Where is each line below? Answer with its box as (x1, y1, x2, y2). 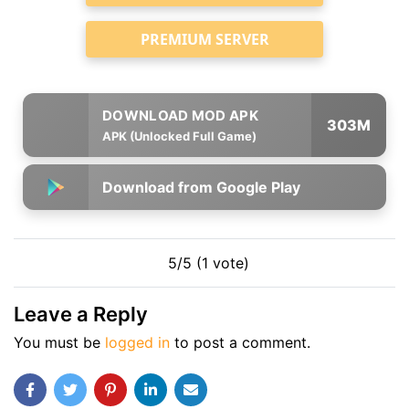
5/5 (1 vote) (167, 254, 249, 272)
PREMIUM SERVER (140, 29, 269, 49)
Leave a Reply (14, 302, 148, 326)
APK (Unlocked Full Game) (102, 129, 257, 143)
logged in (105, 333, 170, 351)
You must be (14, 333, 105, 351)
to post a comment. (170, 333, 310, 351)
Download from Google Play (102, 178, 300, 196)
